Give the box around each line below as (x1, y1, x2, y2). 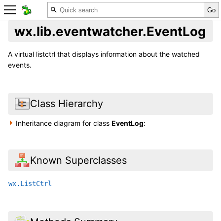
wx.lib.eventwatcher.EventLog (14, 23, 206, 39)
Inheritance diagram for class (16, 118, 112, 127)
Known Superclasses (30, 154, 127, 166)
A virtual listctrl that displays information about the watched (8, 50, 200, 59)
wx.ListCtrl (8, 179, 52, 187)
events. (8, 61, 32, 70)
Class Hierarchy (30, 98, 103, 110)
